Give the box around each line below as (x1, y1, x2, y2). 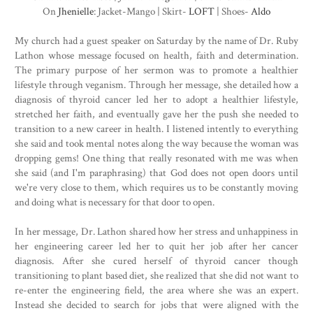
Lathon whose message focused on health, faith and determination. (15, 48, 298, 63)
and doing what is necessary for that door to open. (15, 195, 214, 210)
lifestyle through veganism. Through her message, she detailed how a (15, 78, 298, 92)
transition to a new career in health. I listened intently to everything (15, 122, 298, 136)
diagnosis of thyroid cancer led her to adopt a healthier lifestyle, (15, 92, 298, 107)
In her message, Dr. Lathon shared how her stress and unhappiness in (15, 224, 298, 239)
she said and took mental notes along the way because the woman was (15, 136, 298, 151)
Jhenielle (58, 4, 94, 19)
